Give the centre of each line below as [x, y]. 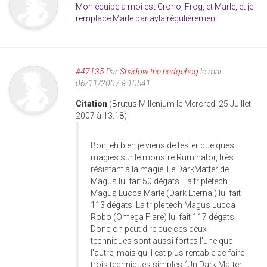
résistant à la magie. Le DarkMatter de [160, 170]
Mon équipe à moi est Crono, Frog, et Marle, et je [164, 7]
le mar [210, 72]
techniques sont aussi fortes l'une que [162, 241]
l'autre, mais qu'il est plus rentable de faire [167, 253]
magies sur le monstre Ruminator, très [162, 158]
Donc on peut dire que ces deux [149, 229]
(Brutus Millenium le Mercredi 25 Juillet [180, 104]
